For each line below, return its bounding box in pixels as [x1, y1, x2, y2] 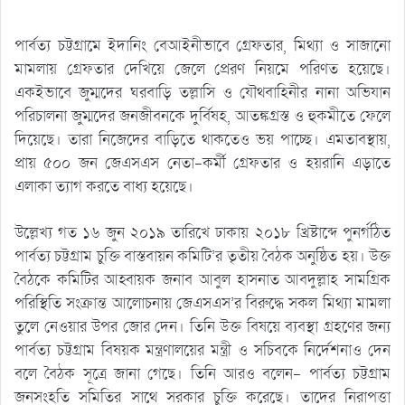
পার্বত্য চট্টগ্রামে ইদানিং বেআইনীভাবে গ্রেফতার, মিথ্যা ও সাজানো [14, 34, 391, 56]
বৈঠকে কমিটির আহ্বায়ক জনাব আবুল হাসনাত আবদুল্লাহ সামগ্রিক [14, 268, 391, 290]
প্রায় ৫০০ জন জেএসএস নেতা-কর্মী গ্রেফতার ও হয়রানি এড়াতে [14, 152, 391, 174]
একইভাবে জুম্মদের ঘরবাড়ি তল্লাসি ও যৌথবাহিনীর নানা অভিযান [14, 81, 391, 103]
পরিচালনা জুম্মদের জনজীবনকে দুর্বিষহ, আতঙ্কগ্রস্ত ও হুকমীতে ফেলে [14, 105, 391, 127]
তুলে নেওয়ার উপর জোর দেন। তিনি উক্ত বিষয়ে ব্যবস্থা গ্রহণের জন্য [14, 316, 391, 337]
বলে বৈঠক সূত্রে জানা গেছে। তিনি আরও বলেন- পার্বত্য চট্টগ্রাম [14, 363, 391, 384]
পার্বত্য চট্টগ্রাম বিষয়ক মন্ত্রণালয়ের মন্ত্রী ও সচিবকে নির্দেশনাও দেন [14, 339, 391, 361]
